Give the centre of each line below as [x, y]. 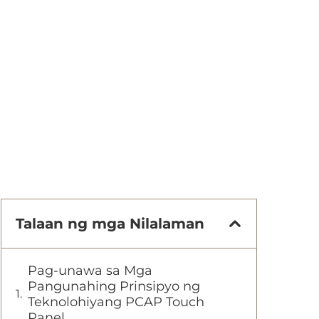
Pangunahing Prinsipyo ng [114, 286]
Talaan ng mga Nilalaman [110, 224]
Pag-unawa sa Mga [90, 271]
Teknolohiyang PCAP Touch [116, 302]
